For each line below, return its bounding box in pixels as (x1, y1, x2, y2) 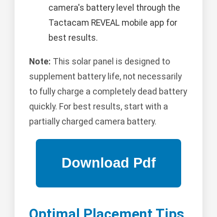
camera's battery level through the (48, 2, 180, 13)
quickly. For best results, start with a (29, 101, 168, 111)
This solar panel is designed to (51, 56, 170, 66)
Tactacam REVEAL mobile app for (48, 17, 177, 28)
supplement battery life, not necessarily (29, 71, 182, 81)
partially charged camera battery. (29, 116, 156, 126)
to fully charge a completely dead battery (29, 86, 187, 96)
